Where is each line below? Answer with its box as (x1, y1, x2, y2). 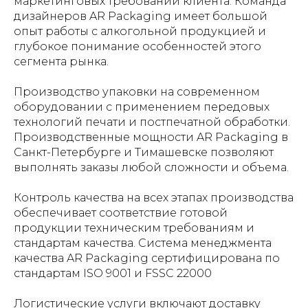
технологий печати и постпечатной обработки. (14, 115, 290, 129)
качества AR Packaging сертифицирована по (14, 252, 280, 265)
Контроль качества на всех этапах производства (14, 191, 294, 204)
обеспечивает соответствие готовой (14, 206, 228, 219)
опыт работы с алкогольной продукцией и (14, 25, 266, 38)
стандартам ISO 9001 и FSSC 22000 (14, 267, 212, 280)
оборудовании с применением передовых (14, 100, 269, 113)
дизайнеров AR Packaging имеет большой (14, 10, 267, 23)
